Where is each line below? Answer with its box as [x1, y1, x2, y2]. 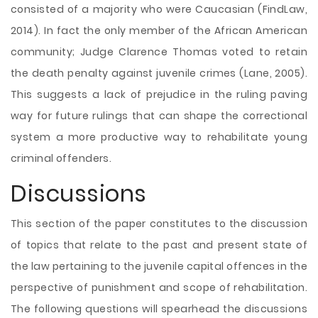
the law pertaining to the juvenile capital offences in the [11, 259, 307, 273]
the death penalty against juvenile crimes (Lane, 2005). [11, 66, 307, 80]
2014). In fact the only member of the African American [11, 23, 307, 38]
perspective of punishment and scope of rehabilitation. [11, 280, 307, 295]
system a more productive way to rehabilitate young [11, 130, 307, 144]
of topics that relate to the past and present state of [11, 238, 307, 252]
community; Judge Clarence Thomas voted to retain [11, 45, 307, 59]
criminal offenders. [11, 151, 112, 165]
